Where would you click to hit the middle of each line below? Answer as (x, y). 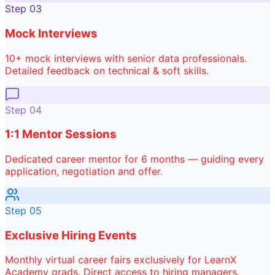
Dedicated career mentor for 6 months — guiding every (134, 159)
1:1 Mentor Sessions (61, 134)
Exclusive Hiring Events (71, 235)
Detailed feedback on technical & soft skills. (107, 70)
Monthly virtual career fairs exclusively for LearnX (121, 260)
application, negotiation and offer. (84, 171)
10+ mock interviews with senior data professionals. (126, 58)
